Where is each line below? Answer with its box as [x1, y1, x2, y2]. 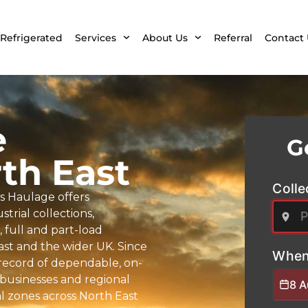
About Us [142, 31, 188, 44]
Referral [213, 31, 252, 44]
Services [75, 31, 117, 44]
